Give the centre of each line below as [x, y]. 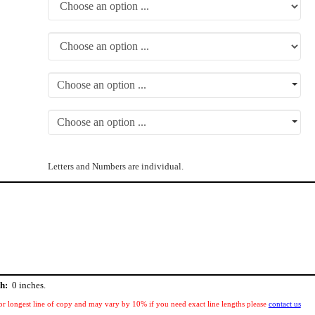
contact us [284, 304]
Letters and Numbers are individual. [115, 167]
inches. [31, 285]
